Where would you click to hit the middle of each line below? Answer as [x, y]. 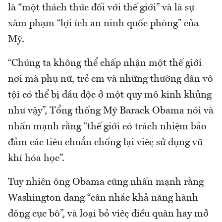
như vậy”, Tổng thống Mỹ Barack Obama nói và [111, 111]
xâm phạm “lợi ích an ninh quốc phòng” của [103, 24]
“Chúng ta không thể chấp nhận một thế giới [105, 63]
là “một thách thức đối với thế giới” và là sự [101, 8]
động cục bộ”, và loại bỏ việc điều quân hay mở [108, 214]
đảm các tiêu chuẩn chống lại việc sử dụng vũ [105, 142]
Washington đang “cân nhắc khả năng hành [103, 198]
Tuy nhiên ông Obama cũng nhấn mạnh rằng [106, 182]
